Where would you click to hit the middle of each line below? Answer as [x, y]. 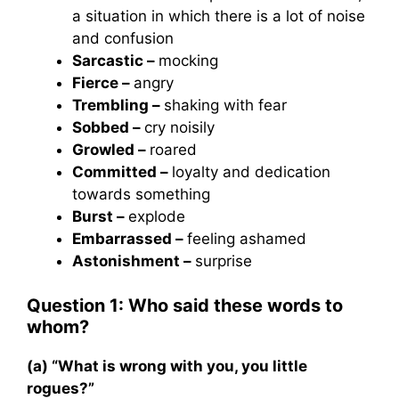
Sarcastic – [115, 60]
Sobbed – [108, 127]
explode [157, 216]
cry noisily [179, 127]
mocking [188, 60]
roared [173, 149]
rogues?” [61, 388]
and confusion [123, 38]
